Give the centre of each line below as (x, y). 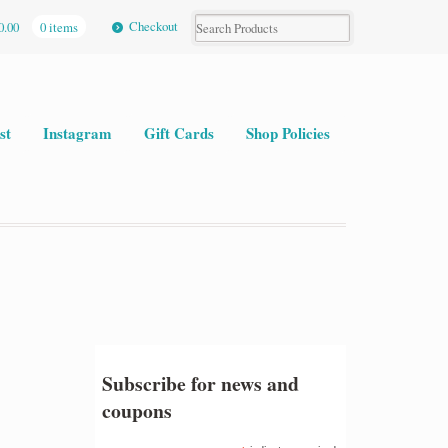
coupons (137, 410)
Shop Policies (287, 132)
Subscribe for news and (201, 383)
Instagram (77, 132)
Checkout (154, 25)
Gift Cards (178, 132)
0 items (58, 26)
